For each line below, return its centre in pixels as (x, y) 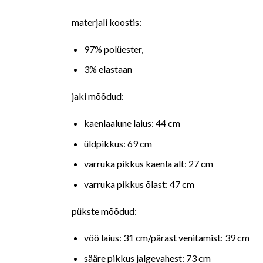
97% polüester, (113, 49)
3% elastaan (108, 69)
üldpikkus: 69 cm (118, 143)
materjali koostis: (107, 22)
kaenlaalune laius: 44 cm (132, 123)
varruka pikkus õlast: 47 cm (139, 184)
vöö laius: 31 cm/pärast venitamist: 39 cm (166, 238)
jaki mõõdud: (98, 96)
